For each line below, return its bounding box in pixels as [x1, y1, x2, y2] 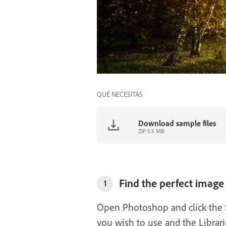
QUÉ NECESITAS [97, 89, 143, 99]
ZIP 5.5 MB [138, 127, 164, 135]
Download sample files [138, 118, 216, 128]
